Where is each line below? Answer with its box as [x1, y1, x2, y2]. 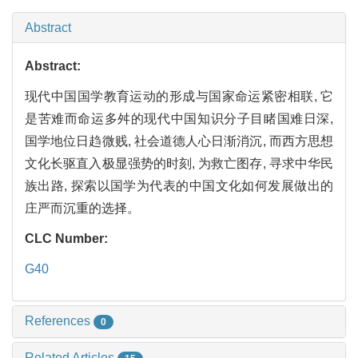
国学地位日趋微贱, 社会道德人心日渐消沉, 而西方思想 [25, 134, 333, 149]
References [25, 314, 93, 328]
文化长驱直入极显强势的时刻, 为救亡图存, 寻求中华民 [25, 157, 333, 171]
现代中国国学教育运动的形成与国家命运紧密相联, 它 [25, 89, 333, 104]
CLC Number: [25, 232, 111, 246]
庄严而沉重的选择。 [25, 201, 140, 216]
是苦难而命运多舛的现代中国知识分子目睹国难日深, [25, 112, 333, 126]
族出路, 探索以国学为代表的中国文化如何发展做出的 [25, 179, 333, 193]
